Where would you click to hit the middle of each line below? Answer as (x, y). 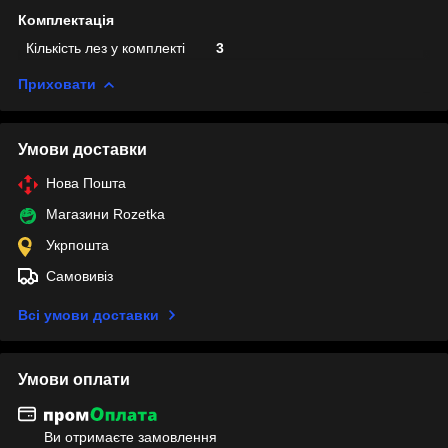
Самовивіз (79, 275)
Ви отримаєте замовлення (130, 437)
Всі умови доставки (88, 314)
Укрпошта (77, 244)
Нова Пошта (86, 182)
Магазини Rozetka (105, 213)
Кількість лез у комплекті (105, 47)
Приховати (57, 83)
